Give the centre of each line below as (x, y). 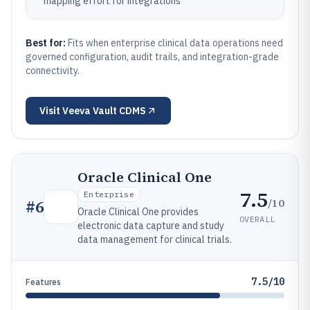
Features (43, 282)
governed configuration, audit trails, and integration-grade (152, 57)
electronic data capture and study (151, 226)
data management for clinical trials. (155, 239)
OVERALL (257, 219)
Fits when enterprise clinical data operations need (175, 43)
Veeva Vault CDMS (104, 111)
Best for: (47, 43)
